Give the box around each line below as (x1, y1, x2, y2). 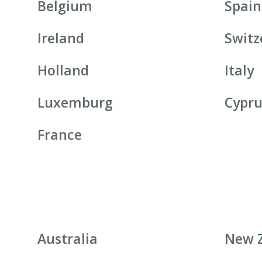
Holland (37, 61, 89, 80)
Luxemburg (37, 93, 113, 112)
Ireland (37, 29, 85, 48)
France (37, 125, 82, 144)
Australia (37, 229, 98, 249)
